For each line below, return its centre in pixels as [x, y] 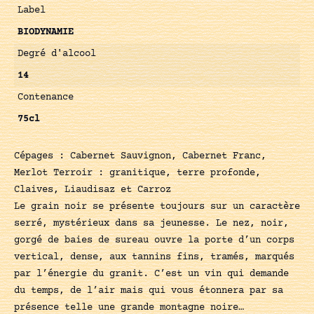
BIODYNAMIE [46, 32]
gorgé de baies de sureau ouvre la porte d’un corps [154, 240]
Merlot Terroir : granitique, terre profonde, [137, 173]
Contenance [46, 97]
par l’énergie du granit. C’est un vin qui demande [151, 274]
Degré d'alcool [57, 54]
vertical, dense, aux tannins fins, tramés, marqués [154, 257]
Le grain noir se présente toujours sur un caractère [157, 206]
